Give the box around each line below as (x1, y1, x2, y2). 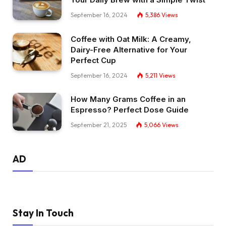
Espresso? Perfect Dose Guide (71, 105, 189, 115)
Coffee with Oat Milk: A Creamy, (71, 34, 191, 44)
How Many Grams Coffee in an (71, 94, 186, 104)
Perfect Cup (71, 55, 116, 66)
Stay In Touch (13, 207, 74, 219)
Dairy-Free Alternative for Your (71, 45, 187, 55)
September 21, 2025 (71, 121, 127, 129)
